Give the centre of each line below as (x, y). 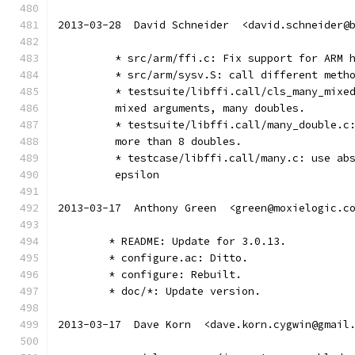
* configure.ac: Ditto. (178, 258)
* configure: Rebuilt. (175, 275)
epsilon (134, 175)
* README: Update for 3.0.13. (197, 241)
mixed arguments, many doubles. (207, 108)
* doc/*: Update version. (185, 291)
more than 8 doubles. (175, 141)
